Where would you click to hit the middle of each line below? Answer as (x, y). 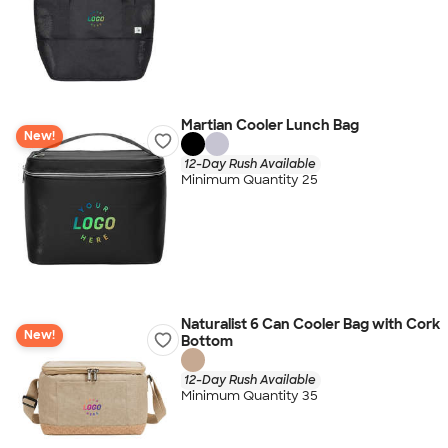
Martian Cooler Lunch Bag (269, 125)
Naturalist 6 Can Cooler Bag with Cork (310, 324)
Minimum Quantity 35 (249, 396)
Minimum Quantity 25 (249, 180)
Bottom (206, 341)
